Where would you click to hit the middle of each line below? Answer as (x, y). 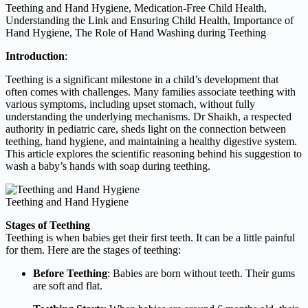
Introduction (35, 56)
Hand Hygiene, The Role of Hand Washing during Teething (136, 32)
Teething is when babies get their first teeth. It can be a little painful (150, 237)
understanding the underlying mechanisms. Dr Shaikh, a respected (148, 116)
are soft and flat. (68, 285)
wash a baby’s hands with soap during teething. (108, 166)
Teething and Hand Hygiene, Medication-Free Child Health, (136, 8)
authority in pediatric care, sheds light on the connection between (146, 129)
